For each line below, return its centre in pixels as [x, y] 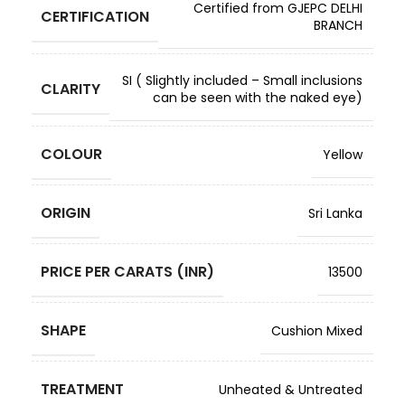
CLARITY [71, 89]
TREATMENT [82, 389]
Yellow [343, 155]
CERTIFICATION [95, 16]
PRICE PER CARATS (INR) [127, 272]
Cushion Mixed [317, 331]
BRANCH [338, 25]
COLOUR [71, 154]
